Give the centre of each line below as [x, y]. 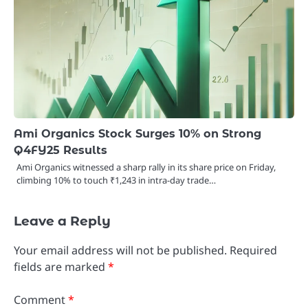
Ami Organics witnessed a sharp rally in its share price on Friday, [146, 167]
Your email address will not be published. [120, 251]
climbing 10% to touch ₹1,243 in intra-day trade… [116, 180]
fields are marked [61, 267]
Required [253, 251]
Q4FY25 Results [60, 150]
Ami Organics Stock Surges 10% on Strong [137, 134]
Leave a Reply [62, 221]
